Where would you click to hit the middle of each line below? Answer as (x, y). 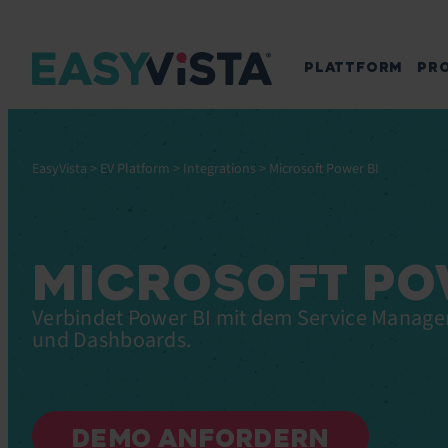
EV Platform (135, 169)
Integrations (219, 169)
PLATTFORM (354, 67)
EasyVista (59, 169)
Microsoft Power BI (324, 169)
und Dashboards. (112, 340)
